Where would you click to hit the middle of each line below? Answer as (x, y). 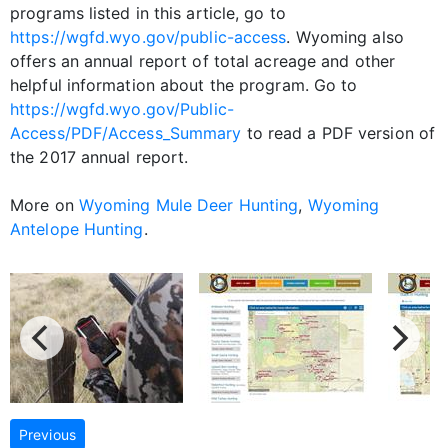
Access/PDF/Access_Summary (126, 132)
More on (44, 204)
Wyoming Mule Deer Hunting (188, 204)
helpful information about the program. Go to (184, 84)
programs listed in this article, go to (148, 12)
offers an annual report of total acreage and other (203, 60)
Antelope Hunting (77, 228)
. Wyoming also (345, 36)
